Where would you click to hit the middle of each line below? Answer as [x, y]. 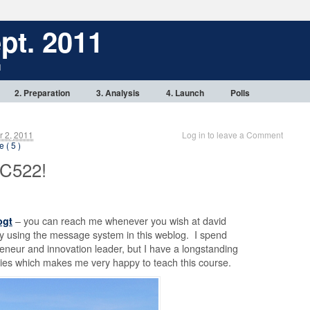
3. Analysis [118, 93]
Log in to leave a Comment [232, 135]
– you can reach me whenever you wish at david [119, 221]
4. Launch [185, 93]
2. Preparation [42, 93]
